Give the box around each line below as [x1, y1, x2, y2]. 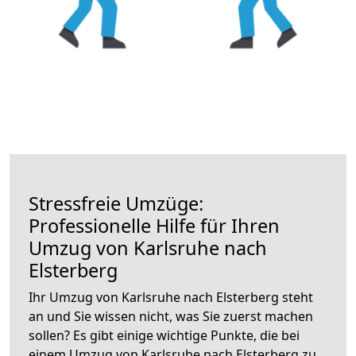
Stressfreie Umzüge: [29, 190, 203, 216]
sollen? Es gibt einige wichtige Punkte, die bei [29, 326, 300, 344]
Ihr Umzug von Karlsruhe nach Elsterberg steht [29, 288, 313, 306]
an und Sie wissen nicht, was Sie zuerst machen [29, 307, 313, 325]
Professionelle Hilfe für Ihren [29, 212, 280, 238]
